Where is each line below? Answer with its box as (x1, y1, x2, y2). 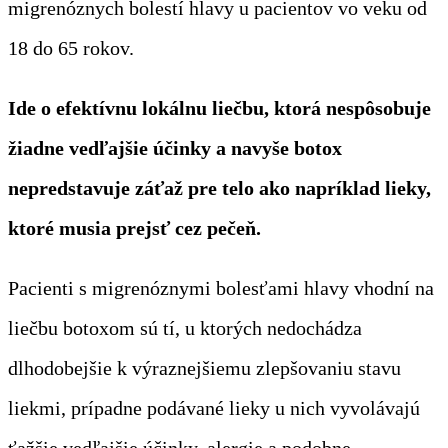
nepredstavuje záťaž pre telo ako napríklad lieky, (8, 176, 431, 199)
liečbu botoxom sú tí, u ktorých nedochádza (8, 316, 362, 339)
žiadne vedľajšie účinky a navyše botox (8, 136, 342, 159)
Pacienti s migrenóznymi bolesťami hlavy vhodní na (8, 276, 434, 299)
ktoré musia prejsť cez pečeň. (8, 216, 261, 239)
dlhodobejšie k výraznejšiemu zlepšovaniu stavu (8, 356, 401, 379)
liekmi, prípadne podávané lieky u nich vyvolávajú (8, 396, 420, 419)
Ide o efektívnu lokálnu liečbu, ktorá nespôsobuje (8, 96, 431, 119)
